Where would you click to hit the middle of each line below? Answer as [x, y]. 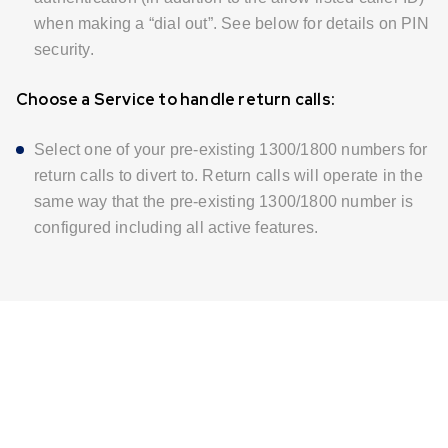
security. [64, 49]
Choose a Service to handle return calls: [175, 99]
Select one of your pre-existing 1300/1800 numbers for [231, 149]
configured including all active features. [176, 227]
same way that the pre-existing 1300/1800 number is [224, 201]
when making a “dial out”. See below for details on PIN [231, 23]
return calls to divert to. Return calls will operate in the [228, 175]
